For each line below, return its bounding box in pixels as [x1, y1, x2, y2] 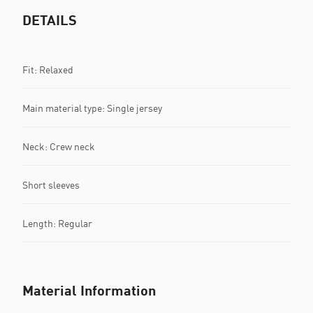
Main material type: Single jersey [22, 101, 162, 114]
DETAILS [22, 11, 77, 28]
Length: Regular [22, 217, 92, 229]
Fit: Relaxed [22, 63, 73, 75]
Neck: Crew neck [22, 140, 95, 152]
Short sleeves [22, 178, 80, 191]
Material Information [22, 282, 156, 298]
